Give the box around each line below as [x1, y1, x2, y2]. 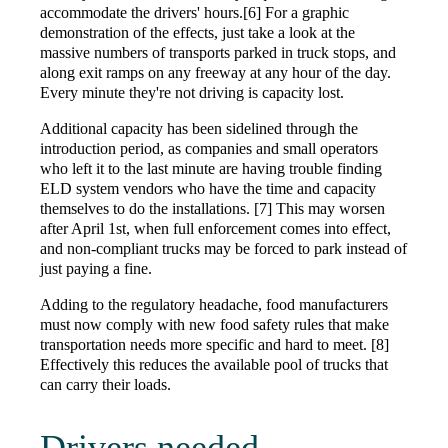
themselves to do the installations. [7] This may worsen [40, 200, 385, 218]
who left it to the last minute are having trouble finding [40, 160, 382, 178]
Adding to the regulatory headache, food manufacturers [40, 296, 388, 314]
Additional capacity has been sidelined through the [40, 120, 358, 138]
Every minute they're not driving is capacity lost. [40, 84, 344, 102]
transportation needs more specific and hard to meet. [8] [40, 336, 389, 354]
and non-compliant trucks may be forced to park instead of [40, 240, 407, 258]
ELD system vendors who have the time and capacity [40, 180, 376, 198]
